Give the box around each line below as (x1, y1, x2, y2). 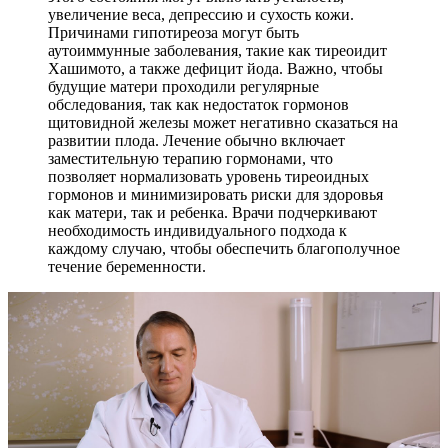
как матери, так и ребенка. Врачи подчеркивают (48, 204, 377, 221)
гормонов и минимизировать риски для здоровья (48, 186, 383, 203)
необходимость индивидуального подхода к (48, 222, 347, 239)
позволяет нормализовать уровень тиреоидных (48, 168, 369, 185)
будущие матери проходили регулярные (48, 78, 319, 95)
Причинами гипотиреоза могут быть (48, 24, 299, 41)
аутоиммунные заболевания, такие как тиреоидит (48, 42, 387, 59)
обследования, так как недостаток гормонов (48, 96, 349, 113)
